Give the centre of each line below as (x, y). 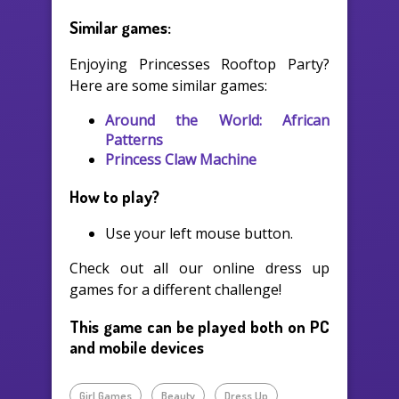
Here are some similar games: (168, 86)
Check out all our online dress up (199, 268)
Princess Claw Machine (181, 160)
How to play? (114, 196)
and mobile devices (137, 347)
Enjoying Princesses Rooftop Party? (199, 65)
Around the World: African (217, 121)
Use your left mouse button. (199, 233)
